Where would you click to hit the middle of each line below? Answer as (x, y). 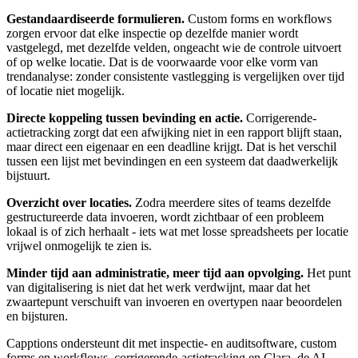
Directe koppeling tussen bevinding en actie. (125, 118)
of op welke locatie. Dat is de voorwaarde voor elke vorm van (162, 62)
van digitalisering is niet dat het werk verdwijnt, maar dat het (158, 288)
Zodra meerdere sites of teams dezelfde (231, 203)
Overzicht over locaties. (69, 203)
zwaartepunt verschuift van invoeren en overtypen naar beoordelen (174, 302)
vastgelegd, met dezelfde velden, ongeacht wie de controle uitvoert (174, 48)
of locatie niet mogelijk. (66, 91)
